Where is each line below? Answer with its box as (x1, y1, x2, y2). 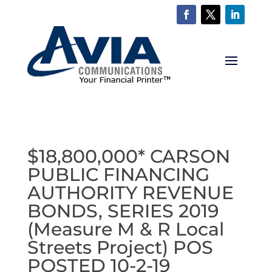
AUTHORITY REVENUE (27, 182, 234, 204)
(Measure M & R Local (27, 218, 224, 240)
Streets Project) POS (27, 236, 213, 259)
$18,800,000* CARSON (27, 145, 230, 168)
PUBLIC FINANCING (27, 163, 209, 186)
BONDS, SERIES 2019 (27, 200, 219, 222)
